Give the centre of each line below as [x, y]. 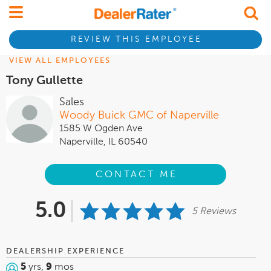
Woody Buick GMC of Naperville [139, 116]
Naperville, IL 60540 [103, 142]
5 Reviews [214, 212]
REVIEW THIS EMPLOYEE [136, 40]
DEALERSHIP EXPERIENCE [65, 252]
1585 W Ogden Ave [101, 129]
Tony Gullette [44, 81]
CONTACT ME [137, 175]
